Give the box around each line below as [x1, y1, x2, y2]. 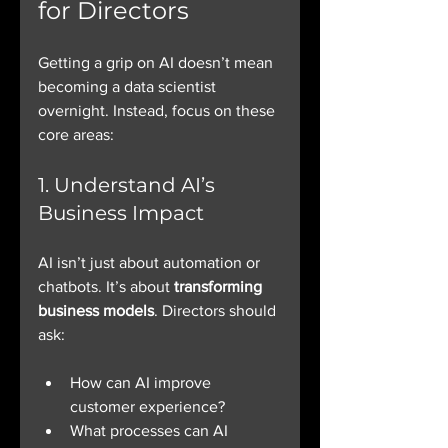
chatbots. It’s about [38, 278, 174, 296]
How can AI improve [70, 374, 215, 392]
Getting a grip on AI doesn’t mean [38, 54, 277, 72]
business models [38, 302, 154, 320]
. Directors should [154, 302, 280, 320]
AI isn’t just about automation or [38, 254, 264, 272]
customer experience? [70, 398, 225, 416]
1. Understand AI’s [38, 173, 220, 198]
